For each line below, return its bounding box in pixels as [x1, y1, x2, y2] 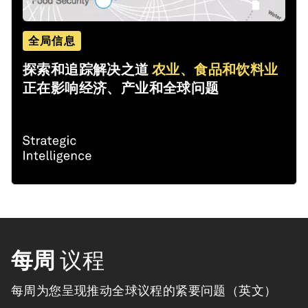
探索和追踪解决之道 [23, 60, 149, 78]
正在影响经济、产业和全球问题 [23, 79, 219, 96]
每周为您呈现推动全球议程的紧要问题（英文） [11, 283, 277, 298]
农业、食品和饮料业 [152, 60, 278, 78]
